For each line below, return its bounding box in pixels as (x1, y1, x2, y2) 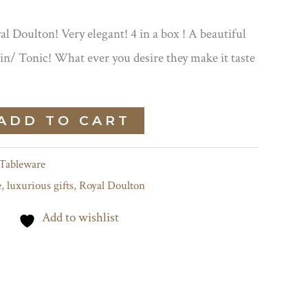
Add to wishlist (42, 209, 119, 227)
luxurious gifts (7, 177, 74, 193)
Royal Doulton (79, 177, 145, 193)
